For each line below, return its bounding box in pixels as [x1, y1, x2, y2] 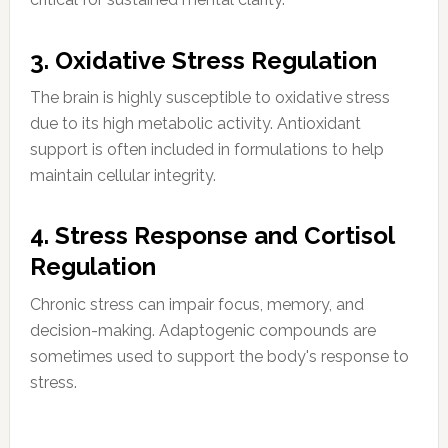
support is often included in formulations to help [29, 140, 384, 160]
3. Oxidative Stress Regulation [29, 45, 377, 75]
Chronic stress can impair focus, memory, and [29, 294, 364, 314]
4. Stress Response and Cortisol [29, 221, 394, 251]
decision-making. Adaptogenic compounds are [29, 320, 376, 340]
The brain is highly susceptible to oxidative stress [29, 88, 390, 108]
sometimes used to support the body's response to [29, 346, 409, 366]
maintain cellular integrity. [29, 166, 216, 186]
